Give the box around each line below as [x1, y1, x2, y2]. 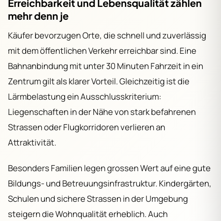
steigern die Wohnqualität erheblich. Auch [8, 208, 168, 220]
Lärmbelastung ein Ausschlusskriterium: [8, 90, 161, 102]
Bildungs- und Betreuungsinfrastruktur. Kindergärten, [8, 177, 212, 189]
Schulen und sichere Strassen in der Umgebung [8, 192, 188, 204]
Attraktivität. [8, 136, 56, 148]
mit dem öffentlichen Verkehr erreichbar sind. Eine [8, 44, 196, 56]
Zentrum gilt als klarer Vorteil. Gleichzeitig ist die [8, 75, 189, 87]
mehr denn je [8, 9, 69, 22]
